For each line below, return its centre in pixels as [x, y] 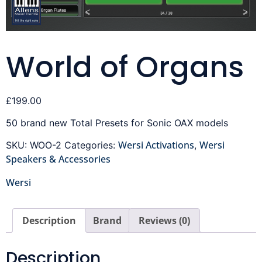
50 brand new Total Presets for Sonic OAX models [117, 123]
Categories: [91, 145]
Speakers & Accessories [58, 159]
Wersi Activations [156, 145]
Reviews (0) [164, 221]
